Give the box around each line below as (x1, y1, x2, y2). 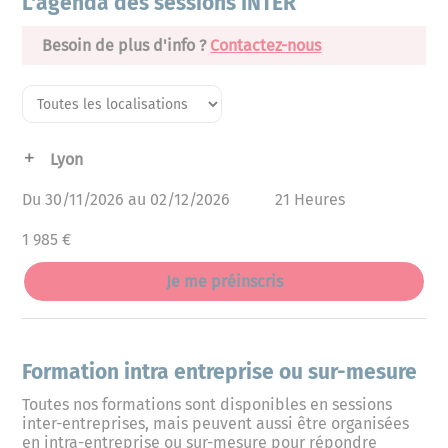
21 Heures (274, 190, 345, 210)
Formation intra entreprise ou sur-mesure (22, 359, 418, 386)
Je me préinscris (165, 272, 283, 292)
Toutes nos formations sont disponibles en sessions (22, 395, 393, 415)
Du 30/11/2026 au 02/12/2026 (22, 190, 235, 210)
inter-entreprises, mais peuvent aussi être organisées (22, 414, 410, 434)
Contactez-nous (210, 36, 322, 56)
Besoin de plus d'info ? (42, 36, 207, 56)
